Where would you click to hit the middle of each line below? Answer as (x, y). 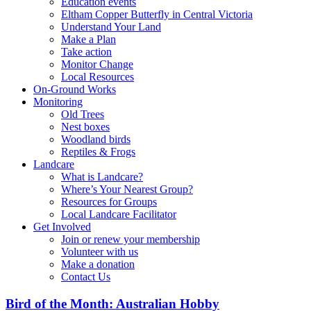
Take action (86, 52)
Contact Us (86, 277)
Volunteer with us (100, 252)
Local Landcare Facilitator (119, 214)
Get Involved (62, 227)
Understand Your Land (111, 27)
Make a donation (98, 264)
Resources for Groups (109, 202)
